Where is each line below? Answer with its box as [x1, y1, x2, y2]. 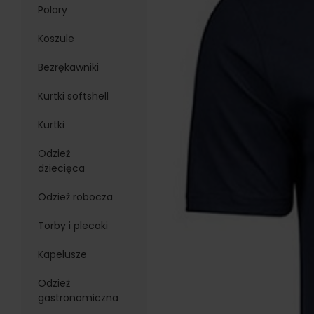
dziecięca [37, 161, 85, 175]
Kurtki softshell [37, 89, 109, 103]
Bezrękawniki [37, 60, 99, 74]
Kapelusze [37, 247, 87, 261]
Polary [37, 3, 67, 17]
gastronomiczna [37, 291, 118, 305]
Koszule [37, 32, 74, 46]
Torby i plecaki [37, 219, 108, 233]
